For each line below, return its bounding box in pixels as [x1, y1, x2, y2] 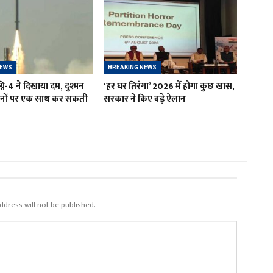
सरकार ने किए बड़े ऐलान [103, 91, 186, 107]
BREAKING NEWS [107, 63, 157, 71]
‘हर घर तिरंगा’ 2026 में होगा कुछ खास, [103, 78, 235, 94]
